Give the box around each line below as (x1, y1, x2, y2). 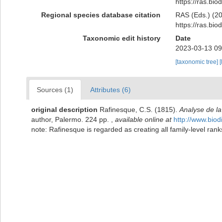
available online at (115, 115, 171, 123)
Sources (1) (37, 86, 73, 94)
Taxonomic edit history (82, 34, 161, 42)
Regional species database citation (41, 11, 161, 19)
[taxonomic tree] (175, 58, 220, 65)
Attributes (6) (90, 86, 131, 94)
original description (31, 106, 98, 113)
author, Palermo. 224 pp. (31, 115, 111, 123)
